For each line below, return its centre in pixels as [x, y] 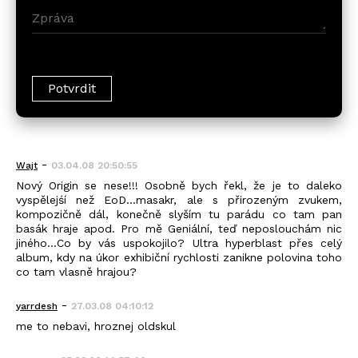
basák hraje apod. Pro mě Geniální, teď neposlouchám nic [179, 228]
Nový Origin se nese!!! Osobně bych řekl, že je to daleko [179, 185]
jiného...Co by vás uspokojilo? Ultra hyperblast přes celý [179, 243]
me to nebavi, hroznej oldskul [96, 326]
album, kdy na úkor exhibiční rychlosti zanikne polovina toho [179, 257]
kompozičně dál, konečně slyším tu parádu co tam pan [179, 214]
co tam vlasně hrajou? [76, 271]
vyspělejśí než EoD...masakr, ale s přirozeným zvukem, [179, 199]
